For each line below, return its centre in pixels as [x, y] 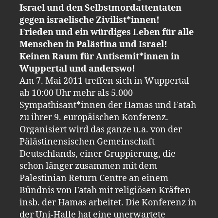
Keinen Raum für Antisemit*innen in [100, 56]
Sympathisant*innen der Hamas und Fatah [108, 105]
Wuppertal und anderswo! [77, 69]
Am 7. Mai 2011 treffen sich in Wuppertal [104, 81]
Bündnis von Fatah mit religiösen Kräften [105, 190]
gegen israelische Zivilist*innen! [90, 20]
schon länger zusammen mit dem [88, 166]
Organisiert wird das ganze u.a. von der [101, 129]
